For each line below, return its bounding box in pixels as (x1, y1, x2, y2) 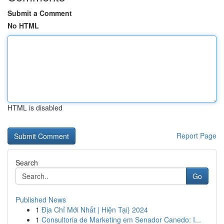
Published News (15, 194, 66, 204)
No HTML (7, 20, 39, 30)
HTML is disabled (7, 102, 62, 112)
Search (15, 157, 38, 167)
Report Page (176, 130, 216, 140)
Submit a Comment (7, 8, 72, 18)
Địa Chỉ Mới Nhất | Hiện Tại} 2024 (41, 204, 148, 214)
